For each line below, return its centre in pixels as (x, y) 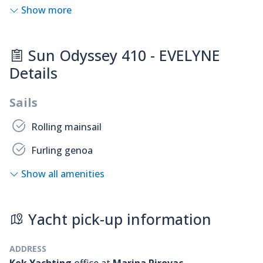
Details (33, 73)
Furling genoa (62, 151)
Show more (46, 10)
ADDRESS (28, 249)
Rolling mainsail (67, 127)
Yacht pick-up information (118, 219)
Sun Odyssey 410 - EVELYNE (122, 55)
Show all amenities (63, 174)
